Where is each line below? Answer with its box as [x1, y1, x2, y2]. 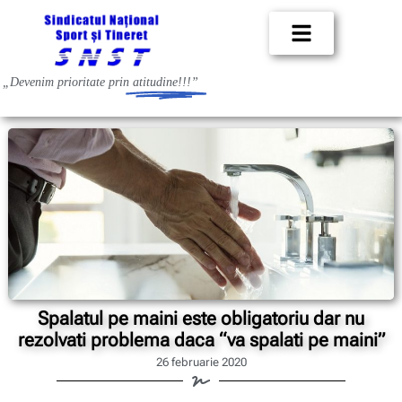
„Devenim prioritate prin [3, 75, 133, 90]
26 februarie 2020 [155, 354, 247, 369]
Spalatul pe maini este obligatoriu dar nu [38, 307, 364, 329]
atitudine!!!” [133, 75, 198, 90]
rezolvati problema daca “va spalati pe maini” [17, 328, 385, 351]
